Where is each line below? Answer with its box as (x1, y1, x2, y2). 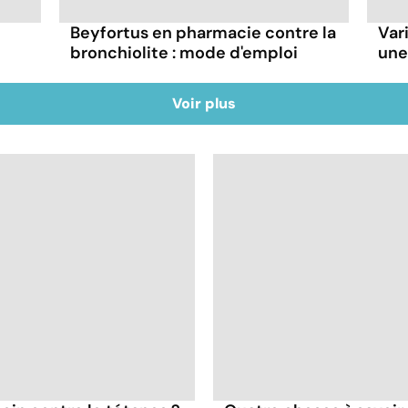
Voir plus (172, 93, 236, 113)
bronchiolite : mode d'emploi (70, 41, 299, 64)
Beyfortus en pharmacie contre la (70, 21, 337, 44)
